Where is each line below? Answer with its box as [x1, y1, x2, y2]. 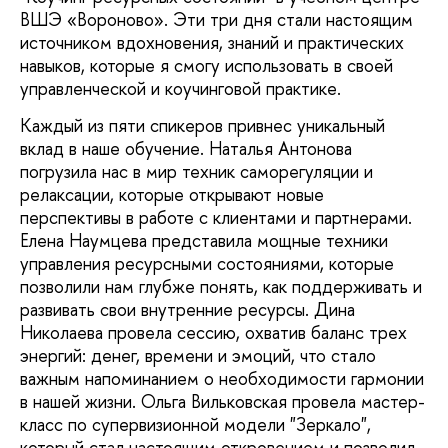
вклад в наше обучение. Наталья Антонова [20, 136, 352, 162]
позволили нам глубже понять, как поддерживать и [20, 274, 422, 300]
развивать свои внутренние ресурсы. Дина [20, 297, 355, 323]
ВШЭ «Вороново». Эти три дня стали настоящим [20, 6, 413, 32]
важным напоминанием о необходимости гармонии [20, 366, 424, 392]
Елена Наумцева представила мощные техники [20, 228, 388, 254]
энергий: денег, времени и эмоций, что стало [20, 343, 376, 369]
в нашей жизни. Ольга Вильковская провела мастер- [20, 389, 425, 415]
